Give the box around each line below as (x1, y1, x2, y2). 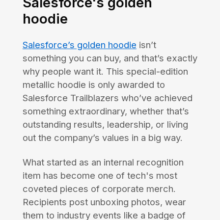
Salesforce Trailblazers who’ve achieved (22, 92, 192, 103)
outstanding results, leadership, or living (22, 118, 188, 130)
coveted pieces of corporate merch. (22, 183, 176, 194)
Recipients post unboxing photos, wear (22, 196, 186, 207)
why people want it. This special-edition (22, 65, 188, 77)
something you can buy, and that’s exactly (22, 52, 197, 63)
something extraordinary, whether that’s (22, 105, 189, 116)
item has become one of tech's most (22, 169, 177, 181)
